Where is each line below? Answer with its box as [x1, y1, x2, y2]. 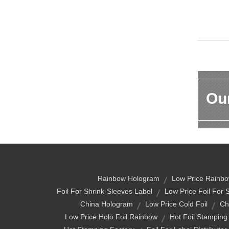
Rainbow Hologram [98, 174, 159, 182]
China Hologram [80, 200, 133, 208]
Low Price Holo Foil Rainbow [65, 213, 157, 221]
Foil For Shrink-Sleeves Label [57, 187, 152, 195]
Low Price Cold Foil [145, 200, 208, 208]
